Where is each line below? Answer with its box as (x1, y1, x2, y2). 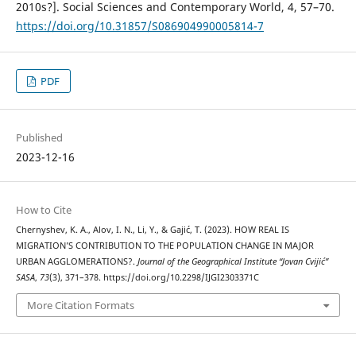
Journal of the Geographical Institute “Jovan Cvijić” (137, 255, 328, 267)
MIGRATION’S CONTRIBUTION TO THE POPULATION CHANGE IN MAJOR (15, 239, 314, 251)
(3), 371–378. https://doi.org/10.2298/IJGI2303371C (48, 271, 259, 283)
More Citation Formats (26, 298, 134, 313)
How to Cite (15, 202, 72, 217)
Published (15, 130, 63, 145)
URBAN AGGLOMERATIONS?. (15, 255, 137, 267)
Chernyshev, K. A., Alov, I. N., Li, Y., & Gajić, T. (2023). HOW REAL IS (15, 223, 289, 235)
